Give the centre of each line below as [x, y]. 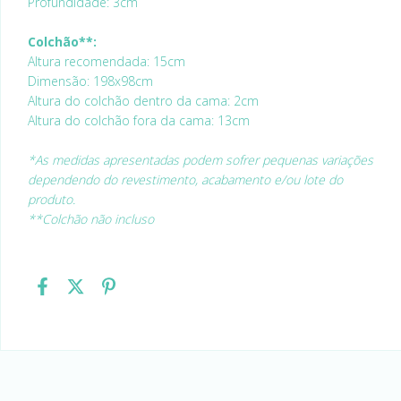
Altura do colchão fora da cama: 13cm [139, 120]
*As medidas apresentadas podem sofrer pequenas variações [200, 160]
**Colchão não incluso [91, 219]
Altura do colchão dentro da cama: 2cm [143, 101]
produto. [51, 199]
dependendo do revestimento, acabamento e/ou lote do [185, 179]
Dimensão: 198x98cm [90, 81]
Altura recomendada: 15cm [107, 61]
